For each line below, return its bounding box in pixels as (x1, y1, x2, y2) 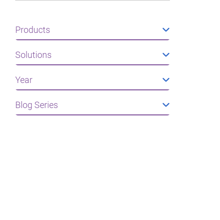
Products (15, 25, 50, 35)
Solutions (15, 50, 52, 60)
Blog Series (15, 100, 58, 110)
